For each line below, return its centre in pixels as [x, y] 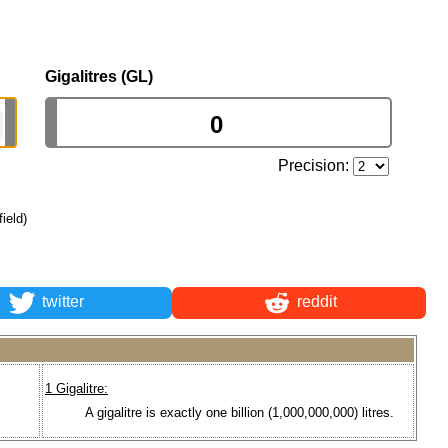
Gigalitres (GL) [99, 76]
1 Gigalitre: [76, 389]
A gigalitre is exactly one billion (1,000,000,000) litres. [239, 412]
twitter [60, 302]
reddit [314, 302]
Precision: [316, 165]
